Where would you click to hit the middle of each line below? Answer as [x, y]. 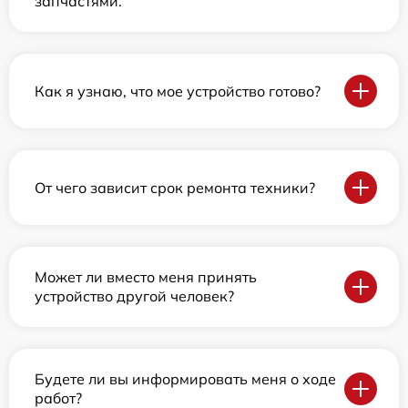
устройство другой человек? [134, 296]
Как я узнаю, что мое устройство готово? [178, 91]
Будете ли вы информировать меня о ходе [185, 379]
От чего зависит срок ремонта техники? [175, 187]
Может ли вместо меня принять [146, 277]
